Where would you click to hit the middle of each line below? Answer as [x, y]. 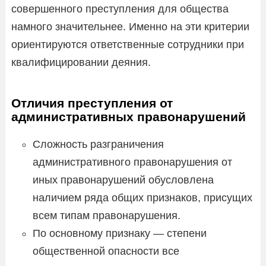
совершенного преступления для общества [120, 9]
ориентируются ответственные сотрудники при [128, 44]
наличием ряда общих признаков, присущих [142, 197]
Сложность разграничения [98, 144]
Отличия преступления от [92, 103]
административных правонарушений [129, 116]
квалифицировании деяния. [81, 62]
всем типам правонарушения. [107, 215]
